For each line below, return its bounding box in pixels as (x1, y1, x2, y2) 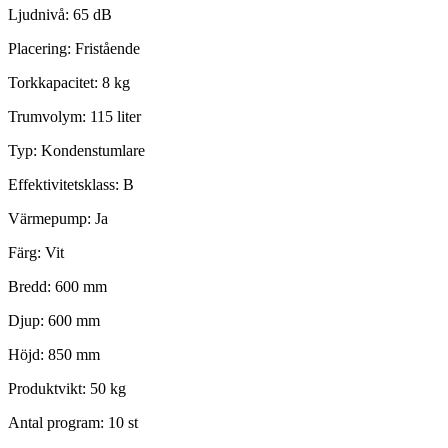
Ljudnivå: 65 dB (8, 5, 112, 23)
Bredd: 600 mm (8, 277, 107, 295)
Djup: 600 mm (8, 311, 100, 329)
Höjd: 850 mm (8, 345, 100, 363)
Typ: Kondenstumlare (8, 141, 145, 159)
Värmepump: (8, 209, 95, 227)
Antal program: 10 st (8, 413, 138, 431)
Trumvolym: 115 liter (8, 107, 141, 125)
